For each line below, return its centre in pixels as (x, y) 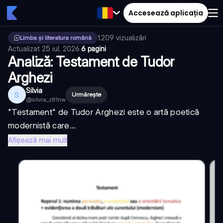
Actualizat (25, 49)
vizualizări (131, 38)
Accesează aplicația (166, 13)
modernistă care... (42, 125)
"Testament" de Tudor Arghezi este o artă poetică (104, 112)
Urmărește (86, 94)
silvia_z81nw (49, 99)
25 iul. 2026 (61, 49)
